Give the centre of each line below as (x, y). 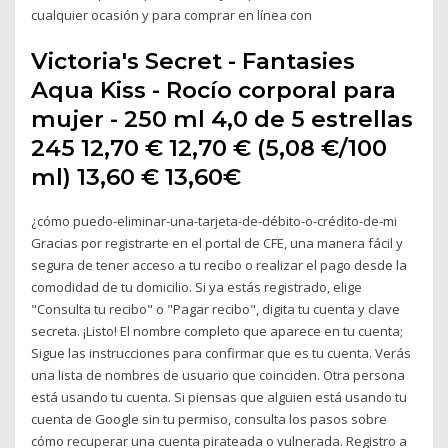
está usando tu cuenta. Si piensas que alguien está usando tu (219, 396)
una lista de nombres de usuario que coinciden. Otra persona (218, 374)
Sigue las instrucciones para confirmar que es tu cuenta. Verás (221, 352)
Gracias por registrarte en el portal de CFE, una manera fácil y (217, 242)
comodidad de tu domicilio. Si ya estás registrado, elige (197, 286)
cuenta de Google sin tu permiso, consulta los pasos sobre (209, 418)
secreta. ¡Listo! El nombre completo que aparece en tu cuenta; (217, 330)
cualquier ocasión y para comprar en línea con (172, 15)
